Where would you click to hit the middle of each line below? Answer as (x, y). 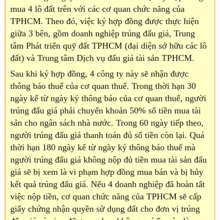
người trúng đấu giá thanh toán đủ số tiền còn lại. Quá (107, 135)
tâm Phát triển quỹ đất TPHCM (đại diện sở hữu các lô (109, 46)
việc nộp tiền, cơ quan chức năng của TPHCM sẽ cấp (106, 197)
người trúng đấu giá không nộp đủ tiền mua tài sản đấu (109, 160)
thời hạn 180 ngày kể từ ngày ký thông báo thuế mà (103, 148)
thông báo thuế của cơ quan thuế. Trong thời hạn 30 (103, 86)
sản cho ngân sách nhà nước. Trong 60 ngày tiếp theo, (107, 123)
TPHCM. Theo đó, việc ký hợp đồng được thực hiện (105, 21)
